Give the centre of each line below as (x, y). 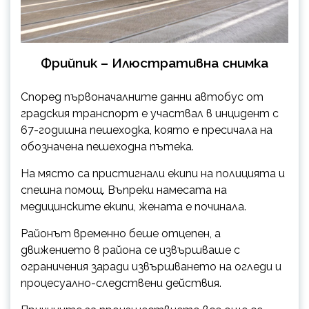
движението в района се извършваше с (130, 250)
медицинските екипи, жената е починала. (133, 206)
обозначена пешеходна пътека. (107, 146)
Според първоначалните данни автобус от (142, 97)
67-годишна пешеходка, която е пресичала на (147, 130)
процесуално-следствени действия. (121, 283)
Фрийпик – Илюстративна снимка (154, 62)
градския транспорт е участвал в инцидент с (150, 113)
